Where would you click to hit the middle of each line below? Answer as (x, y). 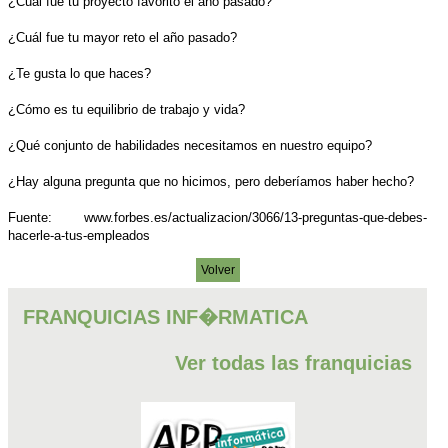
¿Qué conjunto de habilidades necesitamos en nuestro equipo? (190, 145)
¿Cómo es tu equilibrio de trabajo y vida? (126, 109)
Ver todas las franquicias (294, 362)
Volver (217, 269)
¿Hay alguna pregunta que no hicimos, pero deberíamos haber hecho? (211, 181)
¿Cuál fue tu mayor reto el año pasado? (122, 37)
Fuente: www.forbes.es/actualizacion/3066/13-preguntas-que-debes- (218, 217)
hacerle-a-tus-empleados (79, 235)
